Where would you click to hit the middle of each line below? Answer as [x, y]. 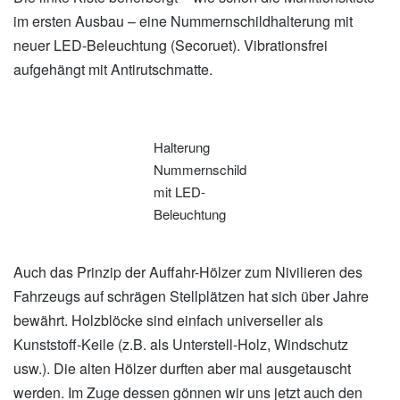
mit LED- [179, 192]
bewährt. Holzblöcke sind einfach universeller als [168, 321]
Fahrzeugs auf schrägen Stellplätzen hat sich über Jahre [191, 296]
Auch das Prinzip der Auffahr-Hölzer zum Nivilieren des [188, 272]
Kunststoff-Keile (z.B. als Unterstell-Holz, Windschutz [181, 345]
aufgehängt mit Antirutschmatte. [113, 69]
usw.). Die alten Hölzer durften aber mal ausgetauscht [182, 369]
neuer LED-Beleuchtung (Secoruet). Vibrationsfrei [171, 45]
